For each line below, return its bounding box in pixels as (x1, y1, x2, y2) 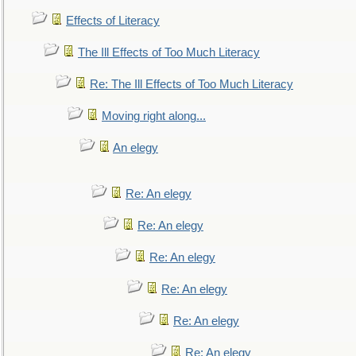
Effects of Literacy (66, 14, 160, 27)
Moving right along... (102, 110, 206, 122)
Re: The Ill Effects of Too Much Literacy (90, 78, 293, 91)
